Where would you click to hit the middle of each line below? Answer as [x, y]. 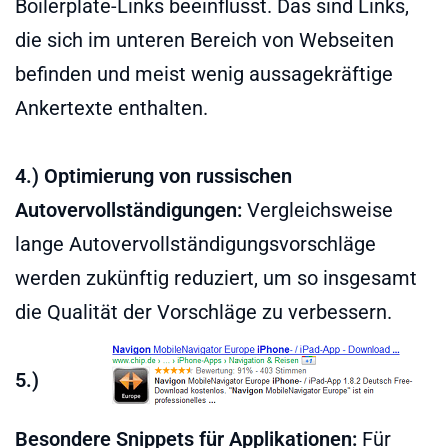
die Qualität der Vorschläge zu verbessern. [203, 311]
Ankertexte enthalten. [111, 107]
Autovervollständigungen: [128, 209]
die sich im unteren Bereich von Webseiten [204, 39]
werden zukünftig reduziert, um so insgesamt [216, 277]
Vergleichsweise [317, 209]
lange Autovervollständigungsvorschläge [195, 243]
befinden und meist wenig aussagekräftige [204, 73]
